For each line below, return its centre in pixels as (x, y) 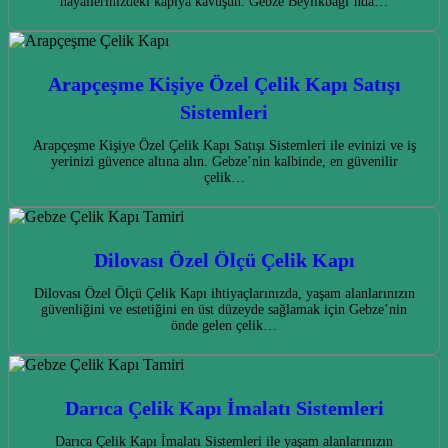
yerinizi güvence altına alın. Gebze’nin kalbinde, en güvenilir (224, 162)
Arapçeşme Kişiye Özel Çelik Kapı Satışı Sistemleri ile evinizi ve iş (224, 146)
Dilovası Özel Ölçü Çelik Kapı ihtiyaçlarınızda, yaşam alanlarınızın (224, 294)
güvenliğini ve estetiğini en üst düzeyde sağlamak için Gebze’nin (224, 310)
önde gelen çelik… (224, 326)
